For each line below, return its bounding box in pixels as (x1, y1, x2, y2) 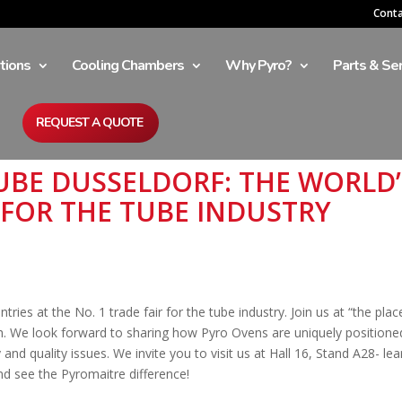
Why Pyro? (225, 56, 292, 75)
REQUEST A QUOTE (36, 114, 143, 131)
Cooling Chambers (72, 56, 184, 75)
